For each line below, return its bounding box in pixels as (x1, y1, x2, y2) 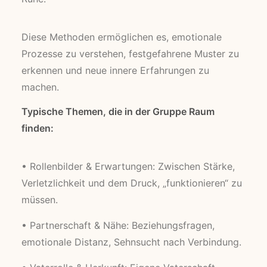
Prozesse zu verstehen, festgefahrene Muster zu (21, 48, 239, 60)
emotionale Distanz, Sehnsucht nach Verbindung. (21, 236, 241, 248)
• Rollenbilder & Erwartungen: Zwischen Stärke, (21, 160, 235, 172)
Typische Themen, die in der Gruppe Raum (21, 105, 215, 117)
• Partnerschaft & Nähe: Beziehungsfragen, (21, 219, 215, 231)
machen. (21, 81, 59, 93)
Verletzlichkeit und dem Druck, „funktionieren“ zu (21, 177, 242, 189)
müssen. (21, 194, 58, 206)
